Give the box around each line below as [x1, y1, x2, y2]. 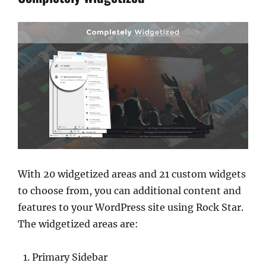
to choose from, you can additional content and [18, 185, 241, 197]
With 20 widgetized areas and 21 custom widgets [18, 168, 246, 180]
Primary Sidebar [32, 251, 107, 264]
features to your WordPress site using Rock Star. [18, 201, 243, 214]
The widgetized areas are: [18, 218, 138, 230]
